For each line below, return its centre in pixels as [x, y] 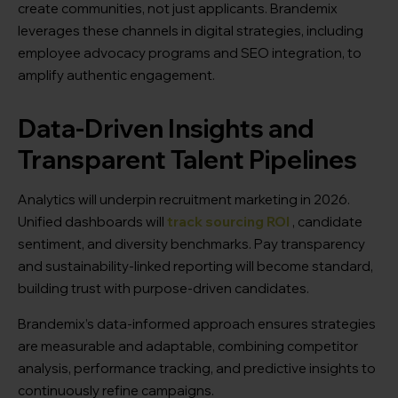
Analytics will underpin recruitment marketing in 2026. [184, 200]
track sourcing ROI [228, 222]
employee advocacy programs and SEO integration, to [190, 53]
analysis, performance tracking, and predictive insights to [197, 369]
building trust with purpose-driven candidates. [163, 289]
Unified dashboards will [92, 222]
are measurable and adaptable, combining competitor [188, 346]
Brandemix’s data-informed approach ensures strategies [197, 324]
